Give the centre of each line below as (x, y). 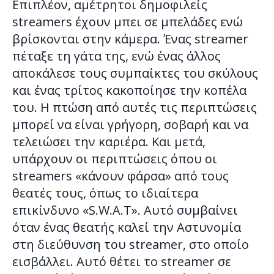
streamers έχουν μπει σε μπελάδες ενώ (128, 21)
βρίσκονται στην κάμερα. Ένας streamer (130, 39)
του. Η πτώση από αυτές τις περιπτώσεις (135, 107)
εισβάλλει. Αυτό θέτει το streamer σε (122, 261)
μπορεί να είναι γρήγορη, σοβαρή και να (130, 124)
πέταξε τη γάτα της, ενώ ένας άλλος (117, 56)
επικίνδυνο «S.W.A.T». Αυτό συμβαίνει (125, 210)
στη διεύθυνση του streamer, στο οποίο (131, 244)
